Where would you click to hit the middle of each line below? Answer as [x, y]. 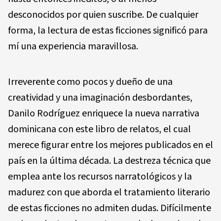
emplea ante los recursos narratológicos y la [100, 176]
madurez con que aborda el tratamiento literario [109, 192]
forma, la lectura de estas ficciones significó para [108, 30]
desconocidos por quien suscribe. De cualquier [103, 15]
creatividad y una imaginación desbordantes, [100, 97]
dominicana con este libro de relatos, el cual [99, 129]
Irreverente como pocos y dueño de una [90, 82]
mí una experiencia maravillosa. [73, 46]
